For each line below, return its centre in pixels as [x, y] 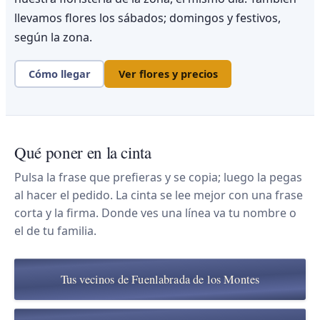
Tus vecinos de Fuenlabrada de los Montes [160, 279]
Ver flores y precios [168, 74]
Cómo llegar [59, 74]
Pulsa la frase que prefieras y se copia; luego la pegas [158, 177]
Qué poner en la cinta [83, 152]
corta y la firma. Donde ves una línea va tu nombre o [155, 212]
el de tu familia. [55, 230]
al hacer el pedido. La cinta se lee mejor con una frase [159, 195]
